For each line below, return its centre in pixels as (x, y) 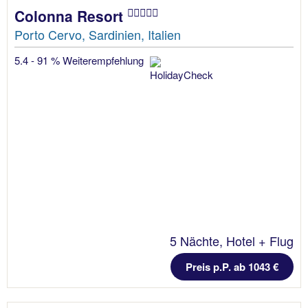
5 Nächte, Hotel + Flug (232, 240)
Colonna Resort (71, 15)
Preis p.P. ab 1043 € (232, 266)
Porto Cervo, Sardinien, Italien (98, 34)
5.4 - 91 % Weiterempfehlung (80, 60)
